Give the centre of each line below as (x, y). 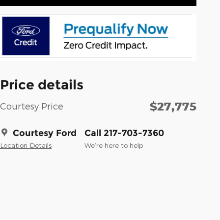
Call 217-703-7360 (124, 133)
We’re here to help (114, 145)
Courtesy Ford (45, 133)
